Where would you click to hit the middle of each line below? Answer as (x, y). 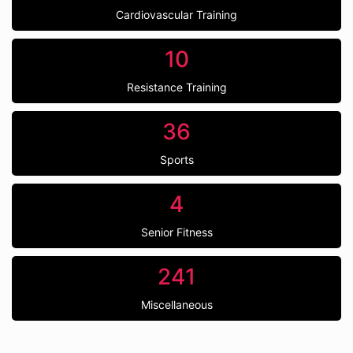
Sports (176, 160)
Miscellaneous (176, 305)
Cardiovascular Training (176, 15)
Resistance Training (176, 87)
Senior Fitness (176, 232)
